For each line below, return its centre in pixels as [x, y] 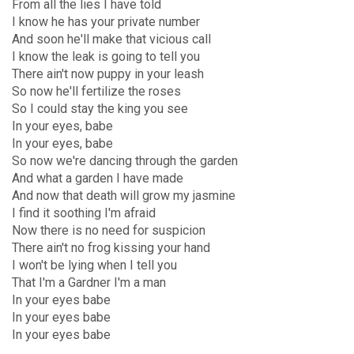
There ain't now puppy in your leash [108, 74]
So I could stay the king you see [100, 109]
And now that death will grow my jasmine [124, 196]
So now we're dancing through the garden [125, 161]
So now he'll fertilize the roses [96, 91]
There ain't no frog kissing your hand [111, 248]
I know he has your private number [106, 22]
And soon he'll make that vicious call [111, 39]
